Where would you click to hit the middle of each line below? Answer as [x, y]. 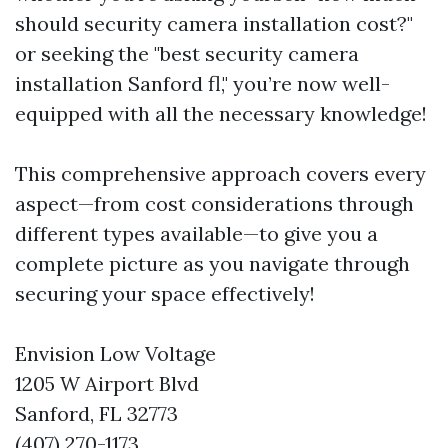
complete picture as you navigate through [212, 263]
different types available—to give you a [196, 233]
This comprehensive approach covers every [220, 173]
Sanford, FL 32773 [96, 413]
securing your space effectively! [165, 293]
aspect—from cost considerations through [214, 203]
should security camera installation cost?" [214, 23]
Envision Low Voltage [115, 353]
